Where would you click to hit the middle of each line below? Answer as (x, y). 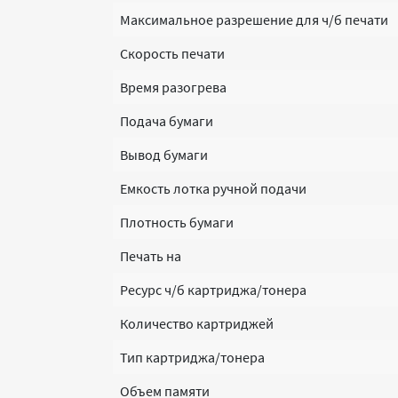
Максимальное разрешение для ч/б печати (254, 20)
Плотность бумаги (177, 222)
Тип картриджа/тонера (192, 357)
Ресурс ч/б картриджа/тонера (213, 290)
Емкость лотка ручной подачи (213, 188)
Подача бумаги (167, 121)
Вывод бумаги (164, 155)
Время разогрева (173, 87)
